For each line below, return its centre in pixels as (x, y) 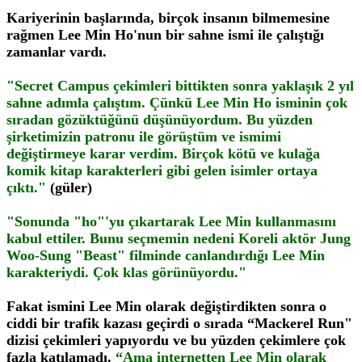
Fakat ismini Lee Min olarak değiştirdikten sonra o (166, 306)
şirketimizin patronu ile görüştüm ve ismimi (144, 137)
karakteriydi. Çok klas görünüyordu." (126, 272)
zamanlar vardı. (57, 52)
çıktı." (26, 187)
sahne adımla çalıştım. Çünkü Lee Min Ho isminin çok (177, 103)
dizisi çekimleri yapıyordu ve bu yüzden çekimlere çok (176, 340)
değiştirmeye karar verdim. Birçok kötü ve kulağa (163, 154)
